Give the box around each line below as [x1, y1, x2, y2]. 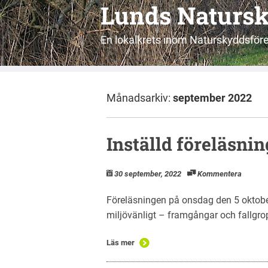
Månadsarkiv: [106, 92, 173, 104]
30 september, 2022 [114, 169, 181, 178]
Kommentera [197, 169, 242, 178]
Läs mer [106, 237, 135, 247]
